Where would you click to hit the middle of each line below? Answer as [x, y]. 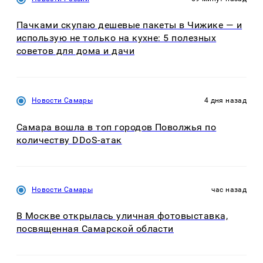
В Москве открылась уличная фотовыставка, [122, 216]
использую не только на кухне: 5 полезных [117, 38]
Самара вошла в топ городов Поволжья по [117, 127]
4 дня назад [225, 101]
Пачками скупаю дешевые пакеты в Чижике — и [129, 25]
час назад [229, 189]
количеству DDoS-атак [69, 140]
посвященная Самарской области [95, 229]
